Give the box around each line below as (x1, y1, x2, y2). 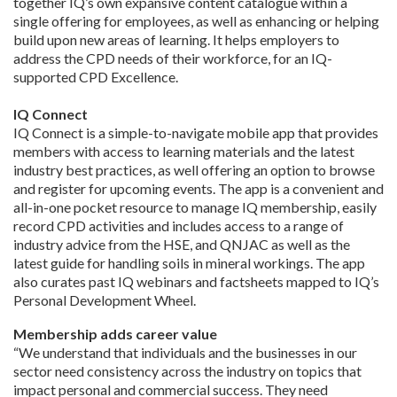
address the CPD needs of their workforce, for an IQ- (13, 49, 332, 66)
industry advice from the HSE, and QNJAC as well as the (13, 235, 350, 253)
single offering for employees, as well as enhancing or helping (13, 12, 379, 29)
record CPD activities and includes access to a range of (13, 216, 344, 234)
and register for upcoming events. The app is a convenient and (13, 179, 384, 197)
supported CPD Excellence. (13, 67, 183, 85)
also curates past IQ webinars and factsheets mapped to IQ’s (13, 272, 379, 290)
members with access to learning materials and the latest (13, 142, 354, 160)
